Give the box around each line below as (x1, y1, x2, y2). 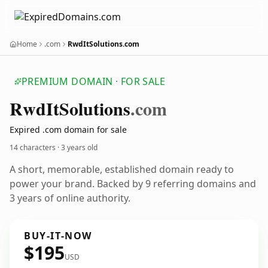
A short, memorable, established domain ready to (10, 163, 234, 176)
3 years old (61, 142, 98, 153)
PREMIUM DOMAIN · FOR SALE (22, 75, 165, 88)
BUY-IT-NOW (24, 229, 92, 242)
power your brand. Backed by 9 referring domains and (10, 177, 256, 190)
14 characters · (10, 142, 61, 153)
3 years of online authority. (10, 191, 130, 205)
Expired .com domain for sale (10, 124, 127, 135)
